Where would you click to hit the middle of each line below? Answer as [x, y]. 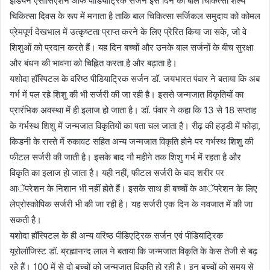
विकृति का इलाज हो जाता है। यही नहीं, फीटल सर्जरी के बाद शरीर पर [117, 172]
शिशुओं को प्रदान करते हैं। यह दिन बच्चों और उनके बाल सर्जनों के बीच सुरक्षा [131, 47]
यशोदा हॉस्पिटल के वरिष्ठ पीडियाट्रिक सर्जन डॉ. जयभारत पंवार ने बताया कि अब [135, 78]
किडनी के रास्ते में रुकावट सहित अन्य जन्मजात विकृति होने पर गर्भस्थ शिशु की [131, 141]
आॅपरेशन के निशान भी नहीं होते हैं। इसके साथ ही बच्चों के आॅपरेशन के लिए [133, 188]
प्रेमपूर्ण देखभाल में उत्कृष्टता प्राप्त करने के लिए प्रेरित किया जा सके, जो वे [128, 31]
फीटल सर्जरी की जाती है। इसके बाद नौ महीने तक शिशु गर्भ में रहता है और [125, 157]
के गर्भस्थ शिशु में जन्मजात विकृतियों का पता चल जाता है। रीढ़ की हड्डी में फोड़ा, [135, 125]
